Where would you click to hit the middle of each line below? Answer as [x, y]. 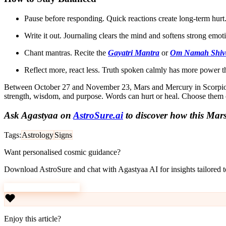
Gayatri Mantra [134, 52]
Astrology [38, 135]
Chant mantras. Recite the [66, 52]
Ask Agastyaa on [39, 116]
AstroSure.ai [98, 116]
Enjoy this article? [33, 219]
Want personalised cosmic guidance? [62, 152]
